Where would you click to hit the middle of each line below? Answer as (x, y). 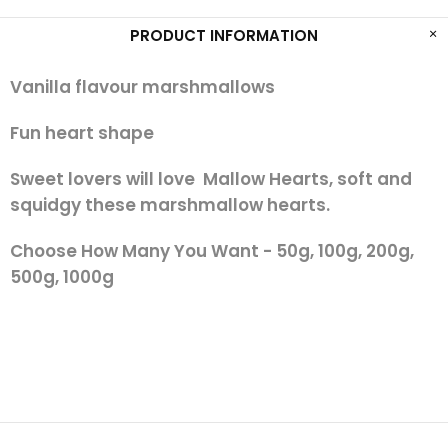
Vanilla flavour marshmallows (142, 87)
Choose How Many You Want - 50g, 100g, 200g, (212, 251)
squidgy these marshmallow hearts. (170, 205)
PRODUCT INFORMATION (224, 35)
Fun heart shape (82, 133)
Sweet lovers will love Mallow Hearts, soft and (211, 179)
